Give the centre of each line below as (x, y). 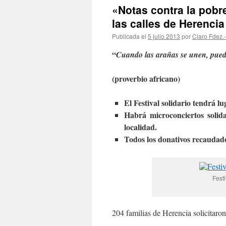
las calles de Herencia (168, 23)
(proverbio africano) (146, 78)
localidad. (140, 127)
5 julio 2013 (164, 36)
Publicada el (129, 36)
